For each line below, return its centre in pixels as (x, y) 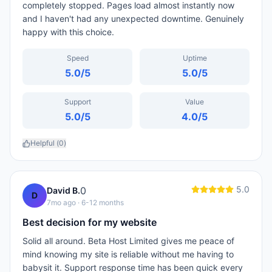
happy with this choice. (68, 32)
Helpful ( (45, 143)
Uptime (195, 58)
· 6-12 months (100, 202)
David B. (63, 190)
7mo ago (61, 202)
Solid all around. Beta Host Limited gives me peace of (128, 241)
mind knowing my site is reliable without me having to (128, 254)
